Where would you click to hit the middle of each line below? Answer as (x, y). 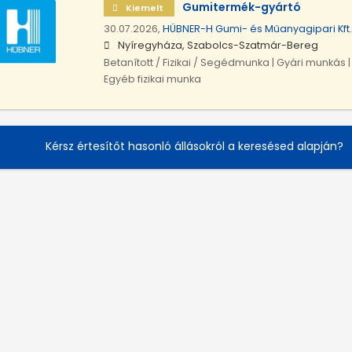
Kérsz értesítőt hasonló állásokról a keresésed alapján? (194, 146)
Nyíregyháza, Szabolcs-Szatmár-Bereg (218, 46)
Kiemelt (144, 8)
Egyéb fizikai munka (152, 79)
